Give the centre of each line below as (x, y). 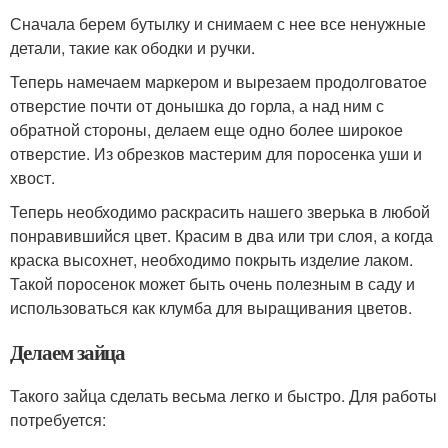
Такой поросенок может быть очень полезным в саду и (212, 283)
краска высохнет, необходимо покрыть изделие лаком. (211, 259)
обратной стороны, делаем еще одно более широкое (206, 129)
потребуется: (58, 419)
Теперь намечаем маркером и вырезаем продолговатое (218, 81)
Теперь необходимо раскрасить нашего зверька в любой (220, 211)
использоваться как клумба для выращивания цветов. (211, 307)
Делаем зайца (68, 351)
